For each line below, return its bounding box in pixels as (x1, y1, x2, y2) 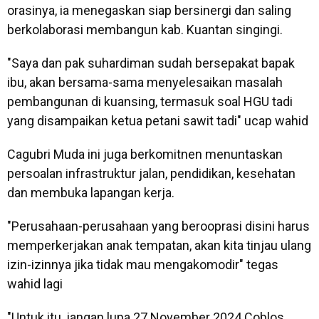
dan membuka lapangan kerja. (7, 185, 174, 200)
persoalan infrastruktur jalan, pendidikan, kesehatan (7, 166, 296, 181)
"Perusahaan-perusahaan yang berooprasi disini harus (7, 219, 310, 234)
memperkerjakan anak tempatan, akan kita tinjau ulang (7, 238, 311, 253)
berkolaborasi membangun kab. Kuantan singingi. (7, 22, 283, 37)
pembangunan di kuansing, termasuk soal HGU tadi (7, 94, 293, 109)
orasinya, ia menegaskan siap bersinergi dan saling (7, 3, 291, 18)
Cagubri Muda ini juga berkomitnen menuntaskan (7, 147, 283, 162)
